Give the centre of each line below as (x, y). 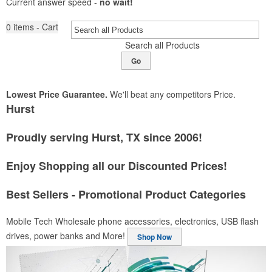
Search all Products (162, 45)
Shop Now (155, 237)
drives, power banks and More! (66, 235)
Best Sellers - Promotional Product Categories (126, 194)
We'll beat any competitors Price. (172, 94)
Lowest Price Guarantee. (57, 94)
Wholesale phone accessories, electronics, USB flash (157, 221)
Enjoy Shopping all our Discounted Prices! (117, 166)
